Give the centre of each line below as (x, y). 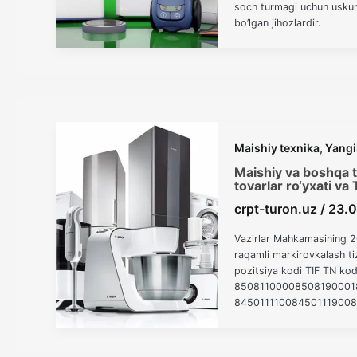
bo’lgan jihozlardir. (278, 23)
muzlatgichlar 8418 (280, 319)
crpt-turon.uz (278, 209)
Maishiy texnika (277, 147)
